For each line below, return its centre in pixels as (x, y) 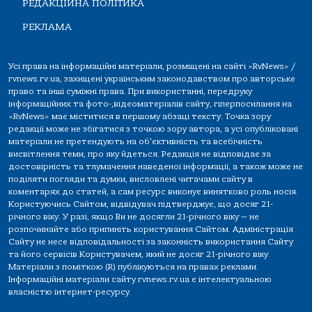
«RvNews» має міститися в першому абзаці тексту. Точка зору (140, 116)
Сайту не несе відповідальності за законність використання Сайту (151, 241)
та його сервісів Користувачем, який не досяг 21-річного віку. (139, 254)
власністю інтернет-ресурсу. (70, 291)
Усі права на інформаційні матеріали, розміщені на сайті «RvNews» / (152, 66)
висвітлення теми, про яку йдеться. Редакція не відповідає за (140, 154)
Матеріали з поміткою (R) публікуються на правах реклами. (133, 266)
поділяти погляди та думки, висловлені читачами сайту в (131, 179)
